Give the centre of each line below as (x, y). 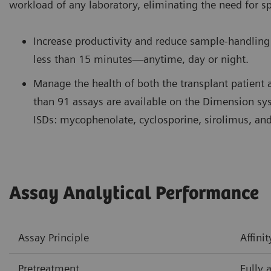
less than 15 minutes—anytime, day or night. (141, 59)
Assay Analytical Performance (134, 194)
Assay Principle (54, 238)
